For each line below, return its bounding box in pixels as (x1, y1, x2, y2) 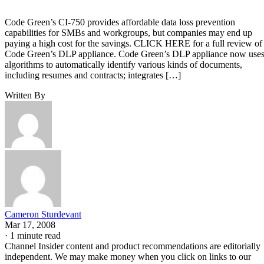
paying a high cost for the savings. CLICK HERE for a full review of (5, 38, 262, 48)
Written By (5, 90, 45, 100)
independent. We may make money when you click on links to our (5, 251, 251, 262)
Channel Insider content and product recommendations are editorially (5, 240, 260, 251)
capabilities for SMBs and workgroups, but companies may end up (5, 27, 252, 38)
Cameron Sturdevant (5, 209, 81, 219)
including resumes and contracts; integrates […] (5, 70, 181, 80)
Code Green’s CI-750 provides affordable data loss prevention (5, 16, 235, 27)
